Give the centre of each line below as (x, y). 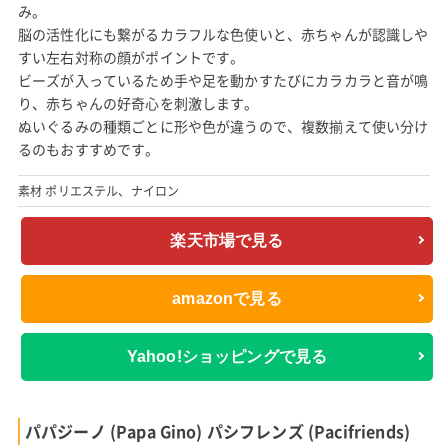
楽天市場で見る (227, 241)
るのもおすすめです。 (88, 148)
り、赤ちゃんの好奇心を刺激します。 (138, 102)
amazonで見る (227, 299)
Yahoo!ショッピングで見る (227, 357)
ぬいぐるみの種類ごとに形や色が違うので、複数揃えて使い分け (223, 125)
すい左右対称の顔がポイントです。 (131, 56)
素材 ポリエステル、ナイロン (98, 190)
